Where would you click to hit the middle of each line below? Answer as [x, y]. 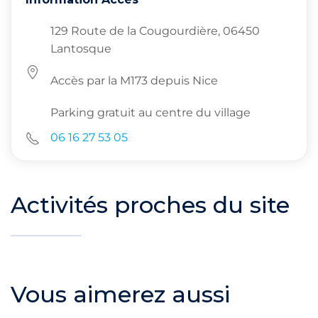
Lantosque [81, 49]
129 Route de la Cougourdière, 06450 [155, 31]
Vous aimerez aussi [120, 294]
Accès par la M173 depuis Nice [134, 81]
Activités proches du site [150, 205]
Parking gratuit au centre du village [150, 113]
